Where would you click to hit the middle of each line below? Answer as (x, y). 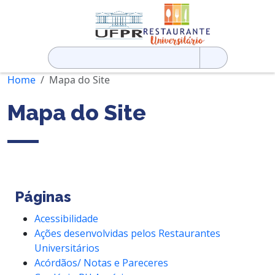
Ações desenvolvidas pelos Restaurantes (127, 233)
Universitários (67, 248)
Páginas (43, 196)
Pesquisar (70, 53)
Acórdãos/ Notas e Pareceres (101, 262)
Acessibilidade (66, 218)
